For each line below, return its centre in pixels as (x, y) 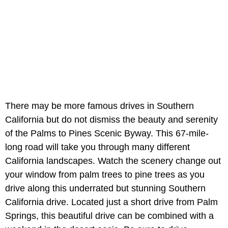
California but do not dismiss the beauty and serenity (111, 119)
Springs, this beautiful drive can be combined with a (109, 216)
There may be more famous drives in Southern (99, 106)
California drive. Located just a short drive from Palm (111, 202)
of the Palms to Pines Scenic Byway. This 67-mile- (107, 133)
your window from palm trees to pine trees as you (105, 174)
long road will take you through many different (97, 147)
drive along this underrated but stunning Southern (105, 188)
